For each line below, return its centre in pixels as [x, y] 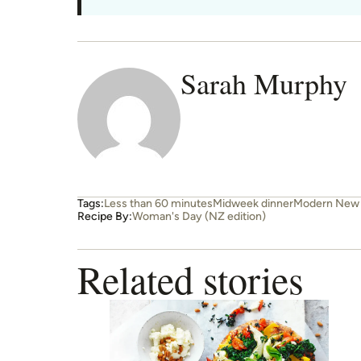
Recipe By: [105, 216]
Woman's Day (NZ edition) [199, 216]
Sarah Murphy [264, 83]
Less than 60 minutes [158, 203]
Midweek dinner [253, 203]
